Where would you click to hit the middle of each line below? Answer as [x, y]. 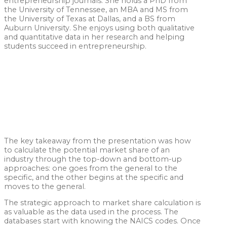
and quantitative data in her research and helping [94, 37]
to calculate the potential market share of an [87, 150]
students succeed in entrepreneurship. [75, 46]
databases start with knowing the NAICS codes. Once [102, 221]
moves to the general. [45, 186]
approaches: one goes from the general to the [91, 168]
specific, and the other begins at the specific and [94, 177]
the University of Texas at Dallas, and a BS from [90, 18]
